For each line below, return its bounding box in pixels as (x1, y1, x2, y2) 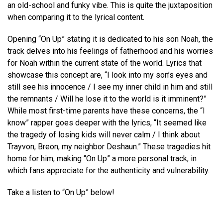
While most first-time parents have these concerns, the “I (7, 106, 205, 115)
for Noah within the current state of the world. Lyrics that (7, 58, 202, 68)
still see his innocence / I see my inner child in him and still (7, 82, 213, 92)
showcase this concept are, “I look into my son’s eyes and (7, 70, 208, 80)
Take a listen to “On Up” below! (7, 188, 114, 197)
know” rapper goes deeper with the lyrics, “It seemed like (7, 118, 207, 127)
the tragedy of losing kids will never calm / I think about (7, 130, 200, 139)
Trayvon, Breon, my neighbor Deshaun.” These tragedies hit (7, 142, 211, 151)
